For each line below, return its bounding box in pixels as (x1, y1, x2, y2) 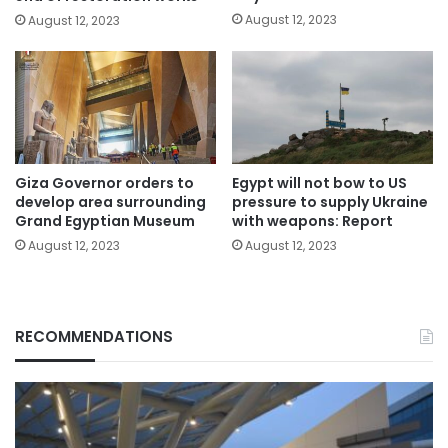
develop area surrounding (15, 192, 206, 213)
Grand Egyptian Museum (15, 211, 195, 232)
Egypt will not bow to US (232, 173, 407, 194)
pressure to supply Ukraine (232, 192, 428, 213)
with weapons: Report (232, 211, 393, 232)
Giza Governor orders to (15, 173, 194, 194)
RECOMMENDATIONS (15, 326, 173, 348)
